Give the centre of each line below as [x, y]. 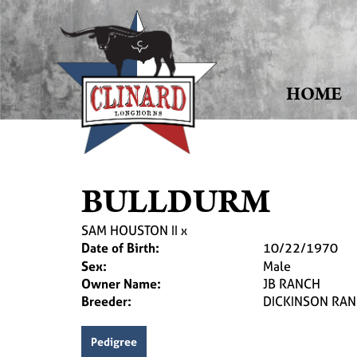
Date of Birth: [120, 248]
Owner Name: [121, 284]
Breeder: [106, 301]
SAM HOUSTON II [129, 230]
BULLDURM [176, 202]
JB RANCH [291, 284]
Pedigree [114, 341]
